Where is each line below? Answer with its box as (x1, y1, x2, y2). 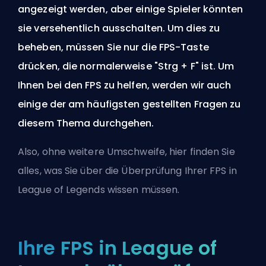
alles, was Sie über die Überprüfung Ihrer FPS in (18, 163, 237, 178)
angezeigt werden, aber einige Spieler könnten (18, 2, 243, 16)
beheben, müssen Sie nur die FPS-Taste (18, 40, 209, 54)
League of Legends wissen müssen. (18, 182, 180, 197)
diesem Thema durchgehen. (18, 116, 154, 130)
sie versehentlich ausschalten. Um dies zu (18, 21, 220, 35)
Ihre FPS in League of (18, 234, 217, 261)
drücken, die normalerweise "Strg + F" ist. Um (18, 59, 235, 73)
